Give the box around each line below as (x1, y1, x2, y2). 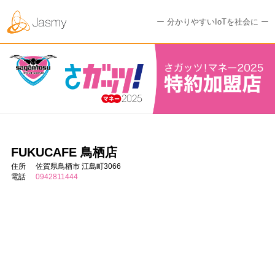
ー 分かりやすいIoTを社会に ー (157, 17, 269, 26)
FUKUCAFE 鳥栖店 (10, 145, 117, 159)
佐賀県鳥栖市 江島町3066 (35, 161, 121, 171)
